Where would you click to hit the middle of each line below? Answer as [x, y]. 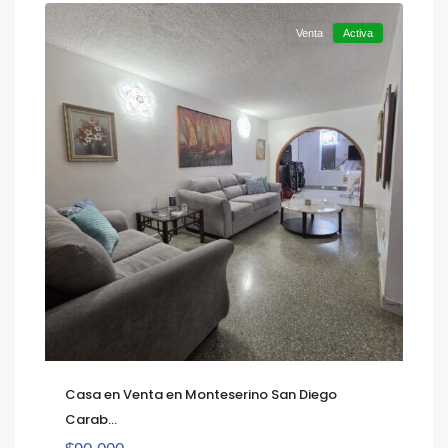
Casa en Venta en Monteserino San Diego [201, 394]
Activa [358, 33]
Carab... [91, 419]
